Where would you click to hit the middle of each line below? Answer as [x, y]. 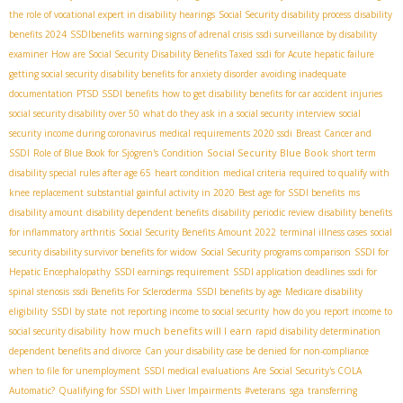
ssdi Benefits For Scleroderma [133, 291]
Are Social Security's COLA [307, 370]
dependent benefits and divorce [75, 350]
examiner [28, 54]
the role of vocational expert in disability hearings [112, 14]
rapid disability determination [318, 331]
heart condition [187, 172]
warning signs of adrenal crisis [190, 34]
